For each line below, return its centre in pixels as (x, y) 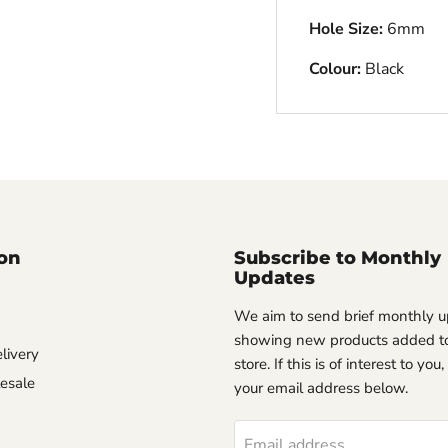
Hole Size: (347, 29)
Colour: (336, 69)
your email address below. (321, 388)
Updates (274, 278)
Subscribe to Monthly (337, 258)
